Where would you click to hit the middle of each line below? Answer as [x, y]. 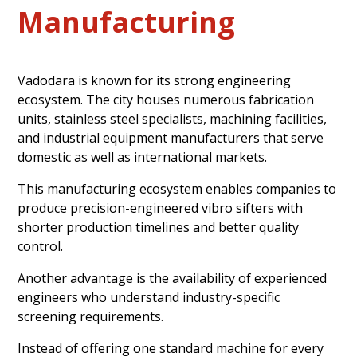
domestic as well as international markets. [143, 157]
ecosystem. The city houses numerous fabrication [166, 99]
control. [41, 246]
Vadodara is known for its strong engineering [155, 80]
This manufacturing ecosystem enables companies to [177, 188]
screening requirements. [91, 316]
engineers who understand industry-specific [149, 297]
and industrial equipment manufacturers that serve [171, 137]
